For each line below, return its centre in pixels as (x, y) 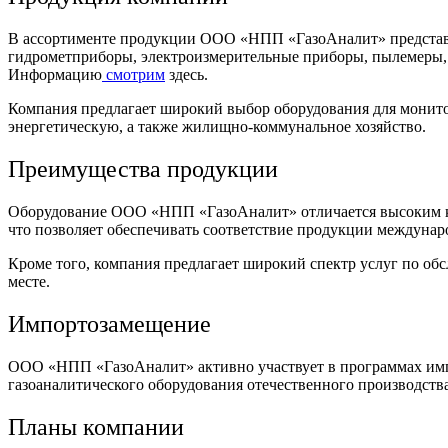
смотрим (133, 74)
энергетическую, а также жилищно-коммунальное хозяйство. (217, 126)
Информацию (55, 74)
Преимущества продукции (143, 168)
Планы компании (96, 426)
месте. (29, 281)
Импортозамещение (109, 323)
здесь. (186, 74)
